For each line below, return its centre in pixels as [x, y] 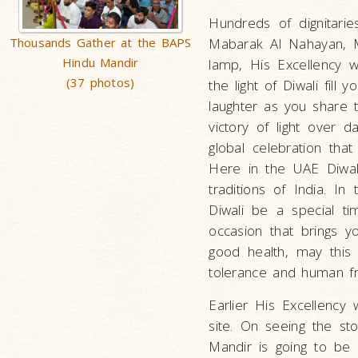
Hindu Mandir [100, 63]
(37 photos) [101, 83]
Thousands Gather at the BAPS [100, 43]
